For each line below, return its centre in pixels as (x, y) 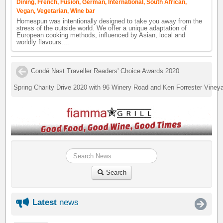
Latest (45, 203)
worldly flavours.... (43, 42)
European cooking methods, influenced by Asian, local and (101, 35)
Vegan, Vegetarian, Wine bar (56, 11)
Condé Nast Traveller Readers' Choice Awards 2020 (105, 71)
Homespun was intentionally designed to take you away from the (110, 21)
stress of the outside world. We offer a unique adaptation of (102, 28)
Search (115, 173)
